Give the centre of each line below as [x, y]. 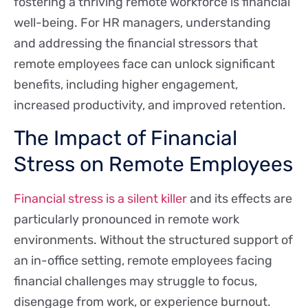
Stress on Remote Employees [153, 165]
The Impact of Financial [125, 139]
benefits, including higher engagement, [126, 85]
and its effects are [240, 199]
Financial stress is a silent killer [100, 199]
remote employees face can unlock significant [144, 64]
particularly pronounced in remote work [126, 220]
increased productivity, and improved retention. [150, 106]
